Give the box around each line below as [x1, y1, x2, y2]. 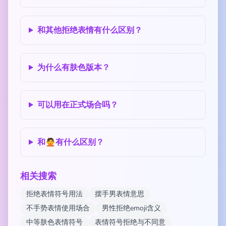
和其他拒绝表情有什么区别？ [37, 25, 142, 36]
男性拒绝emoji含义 [102, 203, 161, 213]
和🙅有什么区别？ [37, 137, 104, 148]
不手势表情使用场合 [26, 203, 90, 213]
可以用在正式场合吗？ [37, 99, 118, 110]
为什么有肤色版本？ [37, 62, 110, 73]
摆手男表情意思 [95, 189, 144, 199]
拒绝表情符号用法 [26, 189, 83, 199]
